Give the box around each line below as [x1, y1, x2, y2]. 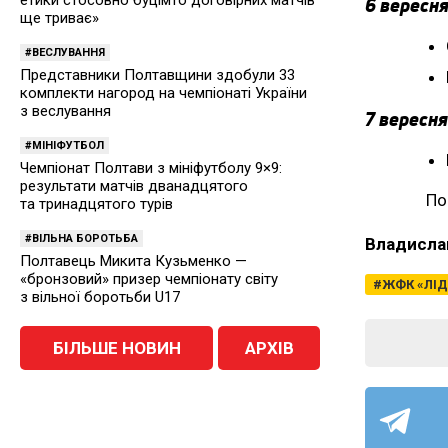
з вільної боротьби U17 [20, 287, 180, 306]
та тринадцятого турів [20, 194, 173, 213]
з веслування [20, 101, 111, 120]
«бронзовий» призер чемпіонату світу [20, 269, 278, 288]
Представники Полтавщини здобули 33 [20, 65, 295, 84]
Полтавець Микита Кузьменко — [20, 251, 247, 270]
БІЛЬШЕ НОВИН [52, 337, 181, 358]
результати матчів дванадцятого [20, 176, 248, 195]
